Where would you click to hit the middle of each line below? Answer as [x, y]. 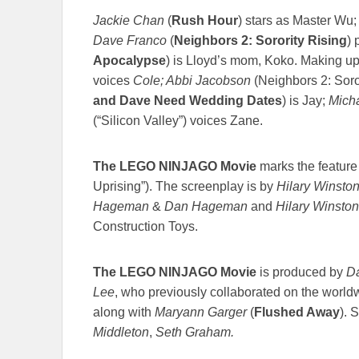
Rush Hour [205, 21]
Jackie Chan [129, 21]
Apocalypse [129, 61]
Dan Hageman [206, 207]
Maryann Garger [201, 313]
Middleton [121, 333]
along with [124, 313]
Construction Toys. [145, 227]
